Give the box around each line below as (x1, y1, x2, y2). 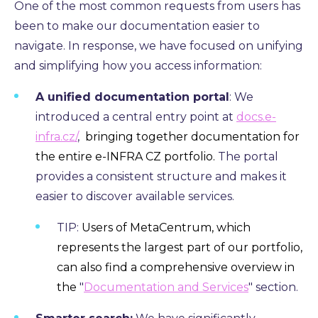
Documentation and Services (84, 280, 248, 295)
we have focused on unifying (136, 39, 303, 53)
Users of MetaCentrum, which (82, 221, 251, 235)
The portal (218, 150, 278, 164)
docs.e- (236, 110, 276, 124)
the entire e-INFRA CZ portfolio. (35, 150, 218, 164)
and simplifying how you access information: (14, 59, 262, 73)
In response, (68, 39, 136, 53)
